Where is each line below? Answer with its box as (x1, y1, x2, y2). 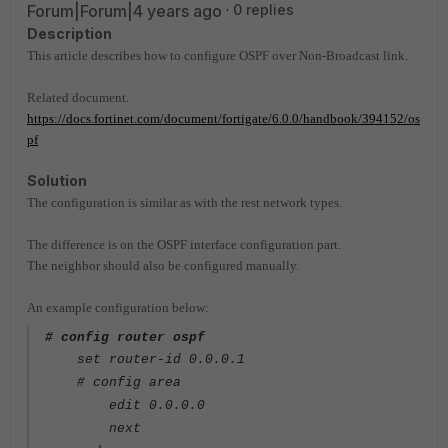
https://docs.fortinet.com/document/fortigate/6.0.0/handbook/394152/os (27, 111, 420, 126)
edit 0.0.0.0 (45, 398, 205, 413)
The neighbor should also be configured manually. (27, 258, 299, 273)
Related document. (27, 90, 129, 105)
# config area (45, 375, 181, 390)
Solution (27, 172, 87, 189)
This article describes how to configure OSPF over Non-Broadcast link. (27, 48, 408, 63)
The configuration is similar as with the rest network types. (27, 195, 342, 210)
